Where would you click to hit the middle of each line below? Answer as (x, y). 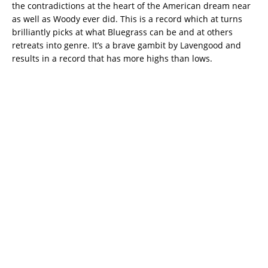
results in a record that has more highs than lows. (112, 58)
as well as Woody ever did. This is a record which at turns (127, 19)
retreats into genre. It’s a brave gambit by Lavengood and (127, 45)
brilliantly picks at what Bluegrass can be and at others (122, 32)
